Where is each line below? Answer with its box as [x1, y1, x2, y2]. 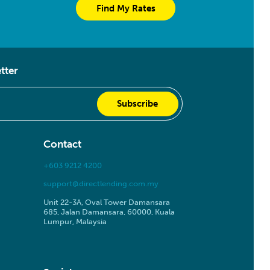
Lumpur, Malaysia [43, 216, 107, 227]
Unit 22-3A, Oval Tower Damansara [43, 197, 170, 207]
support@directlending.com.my [43, 178, 159, 189]
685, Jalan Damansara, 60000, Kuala [43, 207, 175, 217]
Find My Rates [96, 2, 155, 14]
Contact [43, 137, 81, 150]
